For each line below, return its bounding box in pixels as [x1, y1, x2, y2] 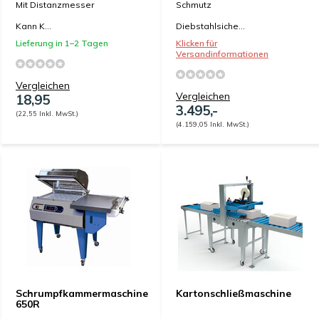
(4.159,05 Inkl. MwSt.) [176, 120, 249, 128]
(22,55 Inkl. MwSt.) [16, 109, 78, 117]
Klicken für [176, 38, 217, 48]
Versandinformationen [176, 48, 268, 59]
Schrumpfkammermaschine [16, 287, 148, 300]
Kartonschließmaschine [176, 287, 291, 300]
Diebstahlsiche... [176, 21, 245, 31]
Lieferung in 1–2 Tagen [16, 38, 108, 48]
